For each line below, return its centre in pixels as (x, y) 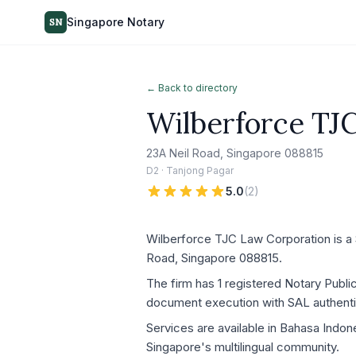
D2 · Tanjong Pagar (190, 170)
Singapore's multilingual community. (243, 347)
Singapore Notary (116, 22)
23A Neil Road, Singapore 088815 (235, 153)
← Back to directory (192, 88)
